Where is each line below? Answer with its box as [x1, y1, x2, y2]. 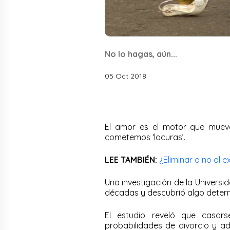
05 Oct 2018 [105, 71, 146, 81]
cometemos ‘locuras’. [105, 131, 185, 142]
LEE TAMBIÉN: [105, 154, 157, 165]
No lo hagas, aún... [105, 48, 177, 59]
